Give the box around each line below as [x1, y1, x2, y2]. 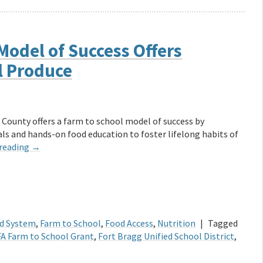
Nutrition [157, 217, 195, 230]
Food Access [105, 217, 153, 230]
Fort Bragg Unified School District [98, 230, 234, 242]
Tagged [208, 217, 238, 230]
